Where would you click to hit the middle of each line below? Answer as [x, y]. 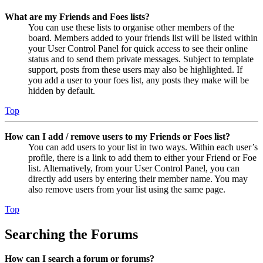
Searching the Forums [71, 234]
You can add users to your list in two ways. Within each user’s [143, 147]
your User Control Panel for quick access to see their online [138, 48]
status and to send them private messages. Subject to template [141, 59]
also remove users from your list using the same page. [127, 189]
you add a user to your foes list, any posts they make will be [139, 80]
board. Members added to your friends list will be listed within [143, 38]
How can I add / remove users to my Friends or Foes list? [117, 136]
